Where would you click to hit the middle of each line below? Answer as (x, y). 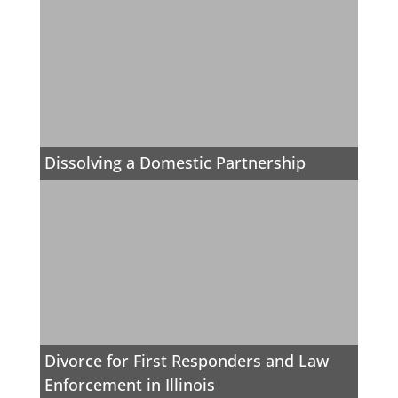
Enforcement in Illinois (130, 385)
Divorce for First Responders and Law (187, 361)
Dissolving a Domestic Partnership (175, 163)
